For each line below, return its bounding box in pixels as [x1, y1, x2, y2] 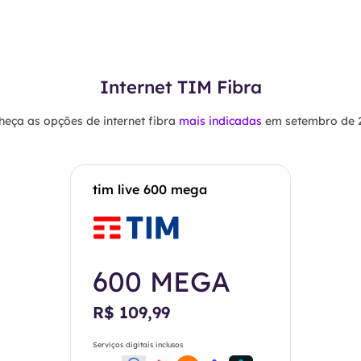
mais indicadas [179, 114, 262, 128]
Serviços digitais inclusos [93, 340, 183, 349]
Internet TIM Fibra [99, 76, 262, 98]
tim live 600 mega [93, 181, 207, 197]
